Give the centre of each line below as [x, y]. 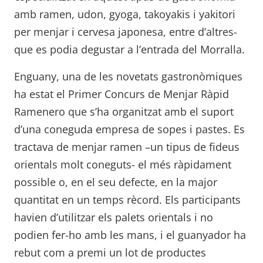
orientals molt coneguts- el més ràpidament [123, 164]
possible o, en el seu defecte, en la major [116, 182]
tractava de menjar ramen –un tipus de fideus [127, 146]
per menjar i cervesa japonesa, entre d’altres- [126, 31]
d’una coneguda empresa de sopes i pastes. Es [129, 129]
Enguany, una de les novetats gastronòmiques [128, 76]
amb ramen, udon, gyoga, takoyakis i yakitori [125, 14]
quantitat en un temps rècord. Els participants [127, 199]
